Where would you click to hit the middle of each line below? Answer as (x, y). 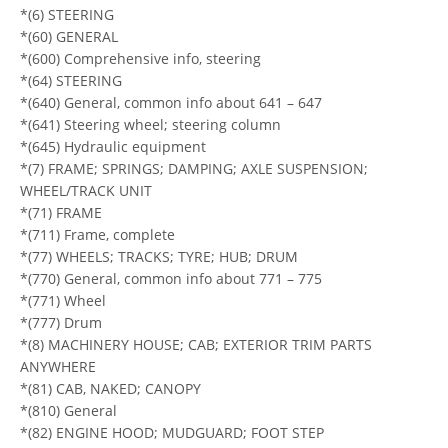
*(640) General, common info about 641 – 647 (171, 102)
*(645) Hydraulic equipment (113, 146)
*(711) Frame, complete (97, 234)
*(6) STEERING (67, 14)
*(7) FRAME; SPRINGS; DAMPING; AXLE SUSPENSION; (194, 168)
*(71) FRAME (61, 212)
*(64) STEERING (71, 80)
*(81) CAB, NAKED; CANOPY (110, 388)
